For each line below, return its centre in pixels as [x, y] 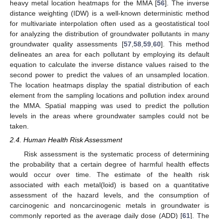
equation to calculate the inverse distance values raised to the [109, 65]
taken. [19, 126]
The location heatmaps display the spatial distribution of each [109, 85]
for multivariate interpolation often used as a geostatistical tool [109, 24]
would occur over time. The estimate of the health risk [109, 174]
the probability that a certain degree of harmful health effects [109, 164]
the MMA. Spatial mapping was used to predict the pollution [109, 106]
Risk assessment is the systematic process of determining [116, 154]
